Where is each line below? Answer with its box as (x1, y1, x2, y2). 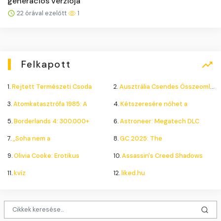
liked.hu (121, 168, 145, 177)
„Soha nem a (13, 134, 50, 143)
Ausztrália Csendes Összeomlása (119, 82, 210, 91)
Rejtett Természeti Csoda (12, 82, 92, 91)
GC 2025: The (119, 134, 162, 143)
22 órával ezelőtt (15, 8, 68, 17)
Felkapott (21, 58, 71, 71)
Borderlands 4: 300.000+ (14, 116, 89, 125)
